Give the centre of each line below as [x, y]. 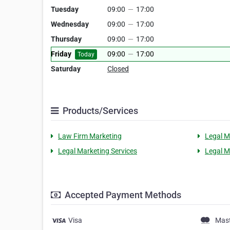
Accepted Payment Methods [122, 195]
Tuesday [65, 9]
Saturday [66, 69]
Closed [118, 69]
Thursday [66, 39]
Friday [61, 54]
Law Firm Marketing [90, 136]
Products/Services [99, 111]
